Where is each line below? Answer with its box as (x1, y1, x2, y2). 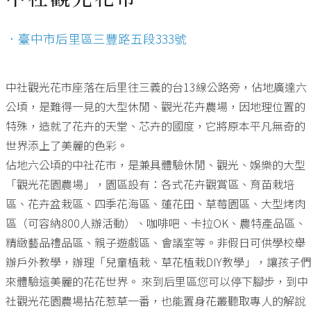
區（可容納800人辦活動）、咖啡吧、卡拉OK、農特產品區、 (6, 215, 306, 232)
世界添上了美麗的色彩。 (6, 137, 128, 154)
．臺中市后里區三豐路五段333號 (6, 30, 187, 48)
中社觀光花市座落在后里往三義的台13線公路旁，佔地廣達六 (6, 78, 307, 96)
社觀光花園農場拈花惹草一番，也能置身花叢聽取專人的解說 (6, 292, 305, 310)
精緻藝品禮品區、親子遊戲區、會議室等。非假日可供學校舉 (6, 234, 305, 251)
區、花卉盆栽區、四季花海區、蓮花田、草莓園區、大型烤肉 (6, 195, 305, 212)
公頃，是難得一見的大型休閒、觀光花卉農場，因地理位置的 (6, 98, 305, 115)
